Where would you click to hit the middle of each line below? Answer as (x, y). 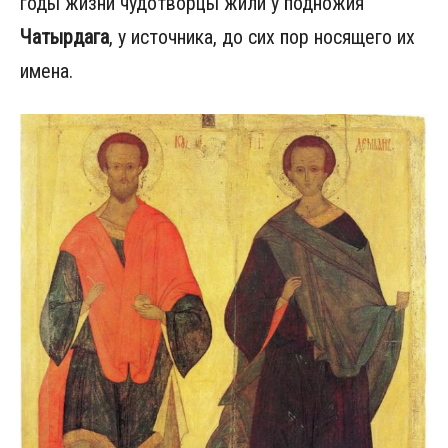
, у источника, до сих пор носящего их (262, 37)
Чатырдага (64, 37)
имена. (46, 71)
